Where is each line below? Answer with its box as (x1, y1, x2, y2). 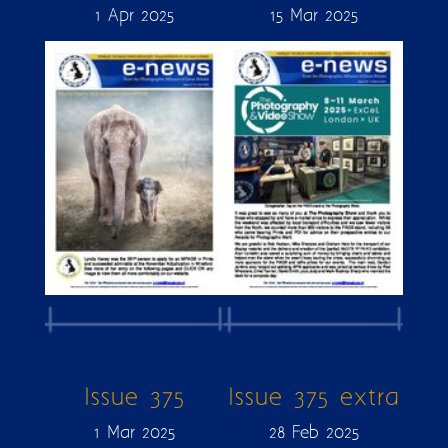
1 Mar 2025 (93, 422, 175, 445)
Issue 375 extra (227, 383, 400, 413)
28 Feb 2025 (268, 422, 359, 445)
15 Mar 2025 (269, 4, 358, 27)
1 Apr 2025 (94, 4, 174, 27)
